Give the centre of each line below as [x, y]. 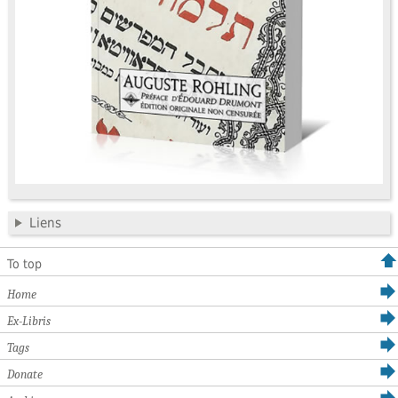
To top [24, 263]
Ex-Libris [29, 321]
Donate [25, 374]
